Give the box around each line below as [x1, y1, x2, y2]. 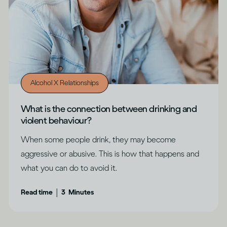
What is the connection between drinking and [21, 103, 197, 115]
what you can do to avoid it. [21, 163, 117, 173]
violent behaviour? [21, 115, 92, 126]
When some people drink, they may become [21, 135, 176, 144]
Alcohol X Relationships [30, 79, 99, 87]
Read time [21, 188, 53, 197]
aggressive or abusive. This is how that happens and [21, 149, 199, 159]
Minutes [68, 188, 94, 197]
